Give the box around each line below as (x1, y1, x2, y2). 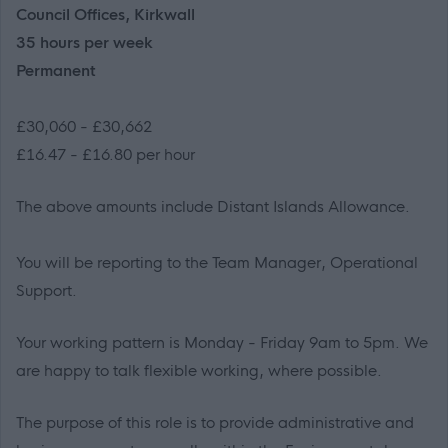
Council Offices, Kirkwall (16, 5, 195, 25)
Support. (16, 281, 77, 301)
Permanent (16, 61, 96, 81)
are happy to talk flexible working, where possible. (16, 361, 382, 381)
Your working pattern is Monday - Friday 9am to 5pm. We (16, 333, 428, 353)
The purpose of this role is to (16, 413, 219, 433)
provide (219, 413, 278, 433)
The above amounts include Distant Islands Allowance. (16, 197, 410, 217)
